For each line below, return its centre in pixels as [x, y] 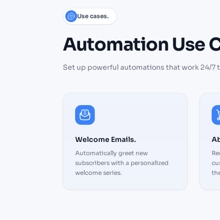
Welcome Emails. [106, 140]
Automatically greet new [111, 153]
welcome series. [98, 173]
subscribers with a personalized [122, 163]
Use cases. [93, 16]
